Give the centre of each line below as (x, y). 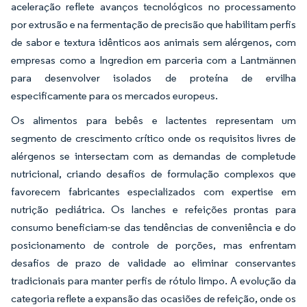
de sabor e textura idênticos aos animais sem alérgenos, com (153, 42)
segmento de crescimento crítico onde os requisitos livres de (153, 138)
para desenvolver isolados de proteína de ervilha (153, 77)
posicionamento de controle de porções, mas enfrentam (153, 245)
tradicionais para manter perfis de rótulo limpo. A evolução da (153, 280)
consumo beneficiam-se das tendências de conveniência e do (153, 227)
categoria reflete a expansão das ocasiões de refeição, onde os (153, 298)
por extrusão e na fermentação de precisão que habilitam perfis (153, 24)
